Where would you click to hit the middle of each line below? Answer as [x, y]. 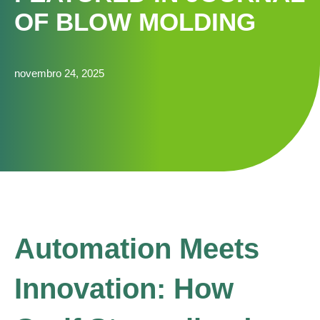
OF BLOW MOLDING [135, 21]
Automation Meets [137, 248]
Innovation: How [124, 288]
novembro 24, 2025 [59, 73]
